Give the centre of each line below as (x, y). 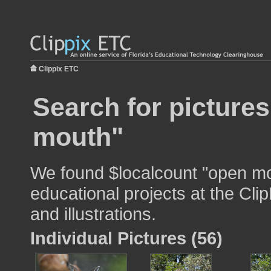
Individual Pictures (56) (126, 238)
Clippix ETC (59, 69)
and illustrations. (93, 214)
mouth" (78, 137)
